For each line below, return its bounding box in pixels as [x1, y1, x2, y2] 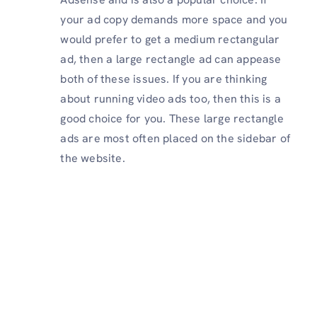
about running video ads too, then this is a [60, 91, 281, 107]
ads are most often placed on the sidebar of [60, 131, 290, 146]
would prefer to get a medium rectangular [60, 32, 280, 47]
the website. [60, 151, 125, 166]
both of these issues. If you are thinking [60, 71, 267, 87]
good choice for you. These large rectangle [60, 111, 284, 127]
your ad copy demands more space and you [60, 12, 288, 28]
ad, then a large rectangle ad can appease [60, 52, 282, 67]
